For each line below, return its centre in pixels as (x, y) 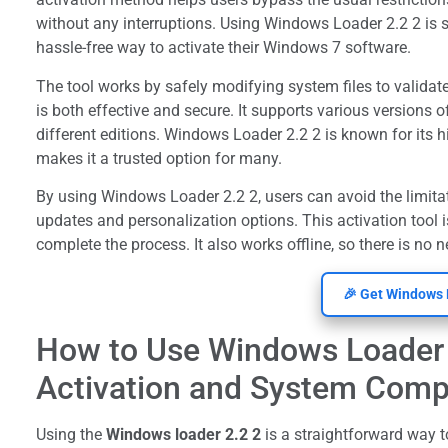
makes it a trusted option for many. (159, 158)
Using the (71, 435)
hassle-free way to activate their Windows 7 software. (223, 48)
